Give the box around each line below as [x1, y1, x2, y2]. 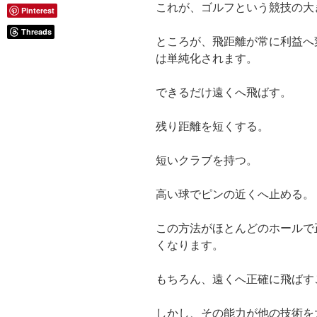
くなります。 [156, 239, 224, 252]
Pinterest [21, 5, 54, 16]
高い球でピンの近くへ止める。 [156, 188, 314, 201]
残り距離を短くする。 [156, 120, 269, 133]
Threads [21, 26, 52, 37]
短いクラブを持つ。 [156, 154, 258, 167]
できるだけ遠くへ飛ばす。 [156, 86, 292, 99]
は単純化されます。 [156, 52, 258, 65]
